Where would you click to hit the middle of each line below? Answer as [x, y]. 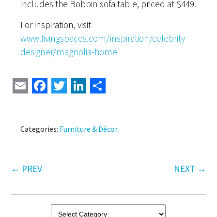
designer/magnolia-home [69, 52]
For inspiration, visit [56, 24]
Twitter [90, 85]
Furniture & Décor [89, 129]
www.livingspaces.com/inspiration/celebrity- [104, 38]
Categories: [40, 129]
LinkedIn [115, 85]
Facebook [79, 85]
